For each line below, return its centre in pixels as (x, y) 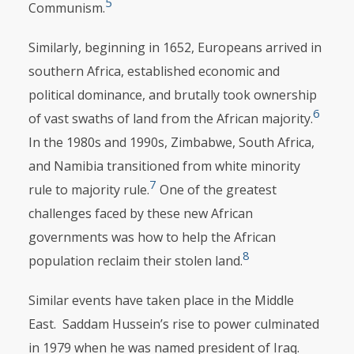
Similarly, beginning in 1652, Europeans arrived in (175, 47)
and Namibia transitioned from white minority (164, 166)
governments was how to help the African (152, 237)
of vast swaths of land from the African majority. (170, 119)
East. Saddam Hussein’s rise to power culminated (173, 324)
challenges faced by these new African (140, 213)
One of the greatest (216, 190)
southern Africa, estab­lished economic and (154, 71)
